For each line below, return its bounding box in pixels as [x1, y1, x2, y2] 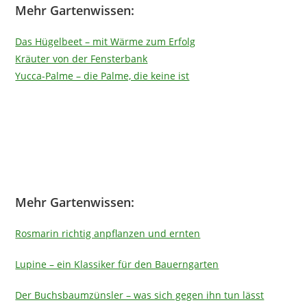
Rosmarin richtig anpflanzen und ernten [15, 227, 201, 241]
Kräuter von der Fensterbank [15, 52, 148, 66]
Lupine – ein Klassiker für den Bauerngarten [15, 258, 219, 271]
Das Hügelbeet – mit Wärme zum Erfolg [15, 35, 196, 49]
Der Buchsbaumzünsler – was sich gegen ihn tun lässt [15, 288, 265, 302]
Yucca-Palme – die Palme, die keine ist [15, 69, 190, 83]
